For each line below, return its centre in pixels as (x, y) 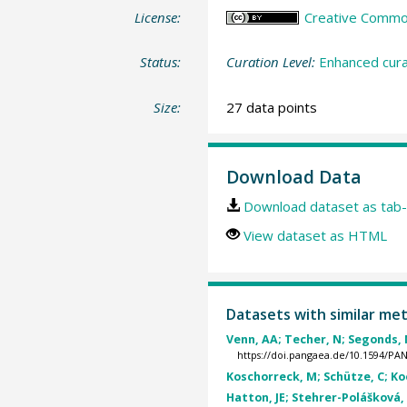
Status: (161, 62)
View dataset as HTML (315, 235)
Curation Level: (272, 62)
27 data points (271, 107)
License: (158, 17)
